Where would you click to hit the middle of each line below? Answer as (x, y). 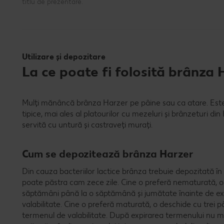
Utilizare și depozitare (64, 57)
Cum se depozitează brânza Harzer (108, 154)
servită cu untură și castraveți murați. (87, 125)
